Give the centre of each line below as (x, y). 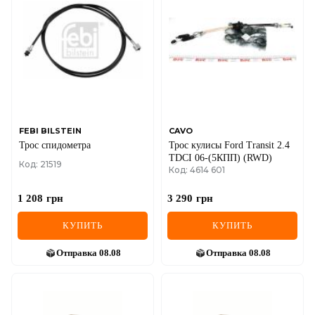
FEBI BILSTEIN (50, 131)
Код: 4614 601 (197, 170)
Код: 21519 (40, 165)
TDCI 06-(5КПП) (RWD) (220, 158)
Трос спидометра (55, 146)
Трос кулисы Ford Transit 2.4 (229, 146)
